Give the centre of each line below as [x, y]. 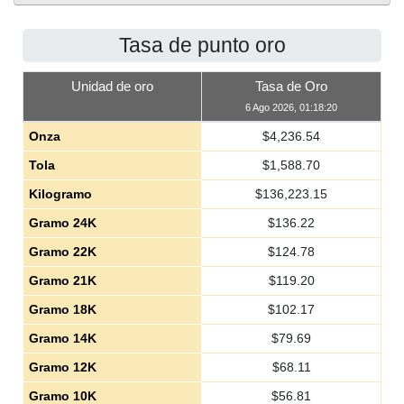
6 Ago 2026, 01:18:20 [291, 107]
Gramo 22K [62, 252]
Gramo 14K [62, 338]
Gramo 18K [62, 309]
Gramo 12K [62, 367]
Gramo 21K [62, 280]
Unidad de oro [112, 86]
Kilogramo [60, 194]
